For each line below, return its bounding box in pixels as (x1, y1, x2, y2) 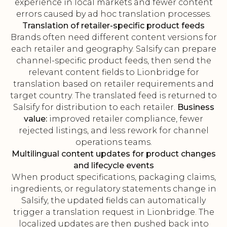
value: (24, 114, 47, 124)
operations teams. (75, 137, 152, 147)
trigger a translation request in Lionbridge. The (13, 207, 214, 217)
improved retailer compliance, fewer (47, 114, 203, 124)
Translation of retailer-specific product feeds (22, 21, 205, 31)
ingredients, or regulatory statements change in (11, 184, 216, 194)
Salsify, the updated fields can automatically (21, 196, 206, 206)
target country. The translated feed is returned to (10, 91, 217, 101)
